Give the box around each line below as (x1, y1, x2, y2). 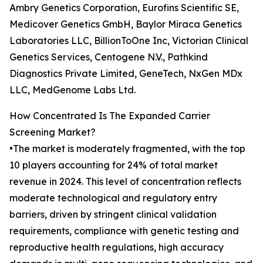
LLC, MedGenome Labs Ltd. (9, 84, 136, 96)
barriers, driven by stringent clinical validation (9, 208, 217, 221)
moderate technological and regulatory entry (9, 192, 217, 204)
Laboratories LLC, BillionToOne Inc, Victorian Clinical (9, 35, 248, 47)
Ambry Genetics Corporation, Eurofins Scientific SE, (9, 2, 239, 14)
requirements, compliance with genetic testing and (9, 225, 239, 237)
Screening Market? (9, 126, 96, 139)
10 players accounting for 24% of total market (9, 159, 218, 171)
